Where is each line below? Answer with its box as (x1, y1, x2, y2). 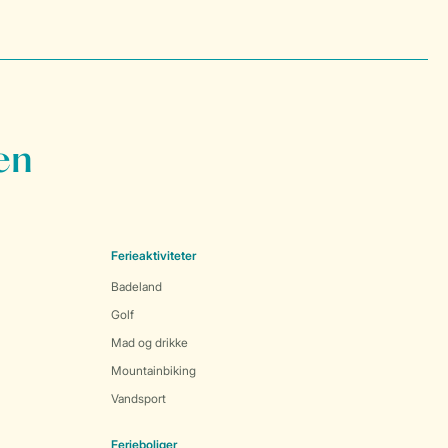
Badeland (111, 279, 162, 294)
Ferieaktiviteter (111, 248, 196, 263)
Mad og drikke (111, 335, 188, 350)
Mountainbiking (111, 363, 196, 378)
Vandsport (111, 391, 166, 406)
